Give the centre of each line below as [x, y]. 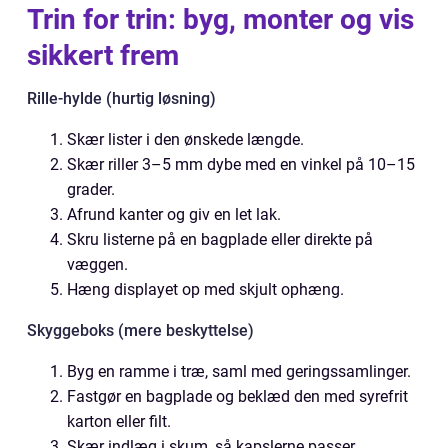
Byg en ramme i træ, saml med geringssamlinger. [239, 371]
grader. [91, 189]
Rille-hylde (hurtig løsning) [121, 98]
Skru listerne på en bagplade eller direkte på [220, 239]
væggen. [97, 264]
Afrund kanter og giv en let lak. [174, 214]
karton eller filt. [119, 421]
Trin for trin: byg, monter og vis [220, 19]
